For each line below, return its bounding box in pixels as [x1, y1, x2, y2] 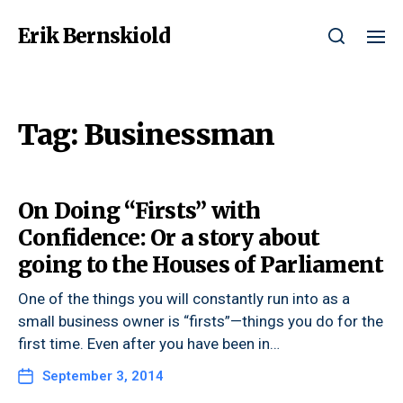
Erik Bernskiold [18, 23, 170, 49]
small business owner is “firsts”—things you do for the [18, 312, 383, 330]
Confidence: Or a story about [18, 224, 319, 252]
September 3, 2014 [42, 368, 164, 384]
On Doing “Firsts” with [18, 197, 261, 225]
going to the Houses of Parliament [18, 251, 384, 279]
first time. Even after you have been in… [18, 335, 280, 353]
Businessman [84, 117, 274, 153]
